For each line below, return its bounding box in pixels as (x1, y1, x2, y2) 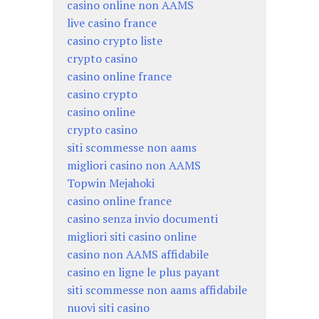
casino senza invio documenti (67, 210, 218, 226)
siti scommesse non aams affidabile (67, 281, 247, 298)
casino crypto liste (67, 32, 162, 48)
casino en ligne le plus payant (67, 263, 220, 280)
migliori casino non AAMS (67, 157, 201, 173)
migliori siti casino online (67, 228, 197, 244)
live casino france (67, 14, 157, 31)
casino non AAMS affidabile (67, 246, 209, 262)
